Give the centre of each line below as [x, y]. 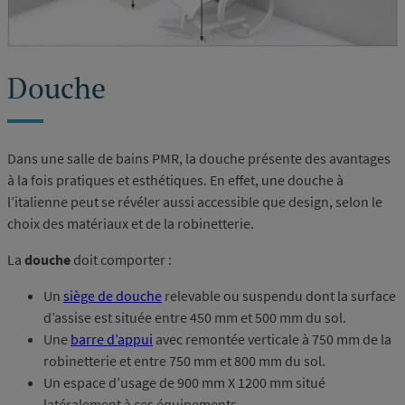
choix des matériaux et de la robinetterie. [131, 223]
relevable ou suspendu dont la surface [279, 295]
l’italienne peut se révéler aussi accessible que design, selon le [195, 201]
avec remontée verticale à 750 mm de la [272, 339]
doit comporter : [121, 259]
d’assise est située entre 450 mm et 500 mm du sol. [195, 317]
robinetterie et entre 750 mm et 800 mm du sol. [184, 360]
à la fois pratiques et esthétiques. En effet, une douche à [175, 179]
